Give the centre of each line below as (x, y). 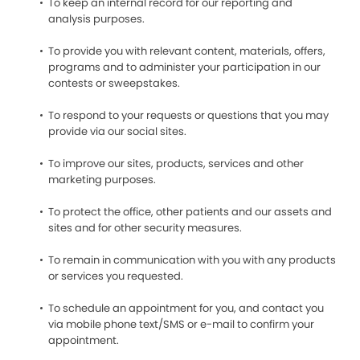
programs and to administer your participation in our (184, 67)
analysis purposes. (96, 19)
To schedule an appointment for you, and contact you (186, 308)
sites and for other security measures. (145, 228)
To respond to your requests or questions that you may (188, 115)
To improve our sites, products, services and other (176, 164)
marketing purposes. (102, 180)
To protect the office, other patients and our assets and (190, 212)
